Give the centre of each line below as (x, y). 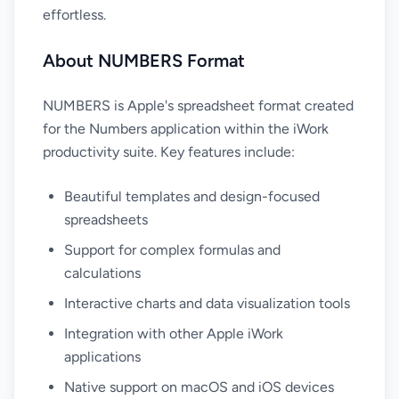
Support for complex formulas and (172, 250)
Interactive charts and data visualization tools (207, 303)
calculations (102, 273)
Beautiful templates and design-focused (192, 196)
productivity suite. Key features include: (169, 152)
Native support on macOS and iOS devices (199, 387)
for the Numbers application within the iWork (186, 129)
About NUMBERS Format (144, 61)
